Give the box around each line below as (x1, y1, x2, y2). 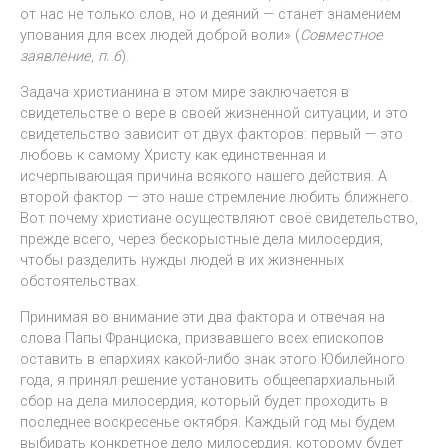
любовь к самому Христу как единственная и (20, 146, 326, 165)
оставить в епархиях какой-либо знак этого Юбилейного (20, 349, 405, 368)
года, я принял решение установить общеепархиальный (20, 370, 395, 389)
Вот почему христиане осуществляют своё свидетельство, (20, 209, 418, 228)
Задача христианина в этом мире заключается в (20, 83, 349, 102)
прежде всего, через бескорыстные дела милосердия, (20, 230, 383, 249)
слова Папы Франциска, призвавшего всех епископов (20, 328, 384, 347)
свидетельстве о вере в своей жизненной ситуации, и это (20, 104, 408, 123)
